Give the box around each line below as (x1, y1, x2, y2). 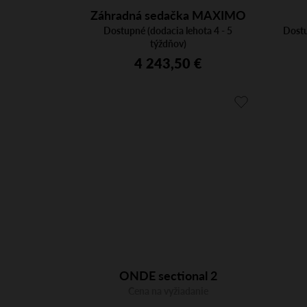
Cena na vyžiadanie (127, 284, 208, 298)
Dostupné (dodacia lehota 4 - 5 (103, 23, 233, 37)
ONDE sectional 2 (119, 267, 217, 284)
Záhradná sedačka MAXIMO (90, 5, 246, 23)
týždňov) (149, 36, 186, 50)
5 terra (149, 23, 187, 40)
